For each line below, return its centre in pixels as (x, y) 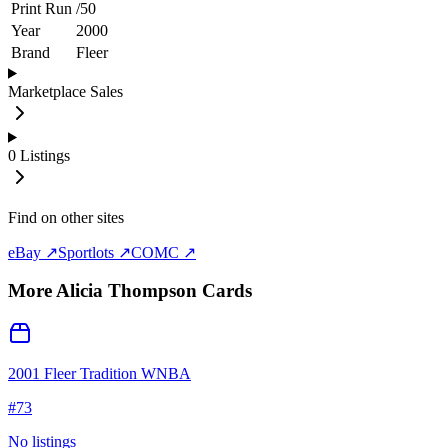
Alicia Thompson (126, 291)
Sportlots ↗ (94, 252)
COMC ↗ (163, 252)
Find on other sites (66, 217)
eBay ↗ (33, 252)
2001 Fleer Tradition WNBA (99, 374)
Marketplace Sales (65, 91)
